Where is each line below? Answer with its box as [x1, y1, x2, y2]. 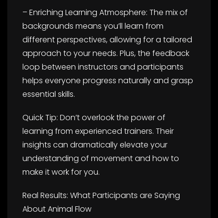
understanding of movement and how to [22, 152, 179, 164]
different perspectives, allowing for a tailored [22, 34, 192, 45]
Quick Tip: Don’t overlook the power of [22, 111, 165, 123]
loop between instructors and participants [22, 61, 183, 73]
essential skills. [22, 88, 75, 100]
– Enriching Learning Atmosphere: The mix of [22, 6, 188, 18]
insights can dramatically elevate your [22, 139, 167, 150]
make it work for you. [22, 166, 100, 178]
